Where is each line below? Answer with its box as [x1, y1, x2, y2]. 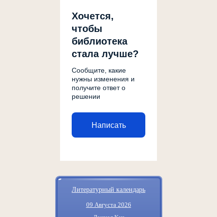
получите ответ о [72, 84, 125, 92]
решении [72, 93, 100, 101]
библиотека [72, 36, 127, 47]
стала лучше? [72, 48, 139, 60]
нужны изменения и [72, 75, 135, 83]
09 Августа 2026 [86, 201, 131, 209]
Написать [91, 121, 126, 129]
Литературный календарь [72, 185, 145, 194]
